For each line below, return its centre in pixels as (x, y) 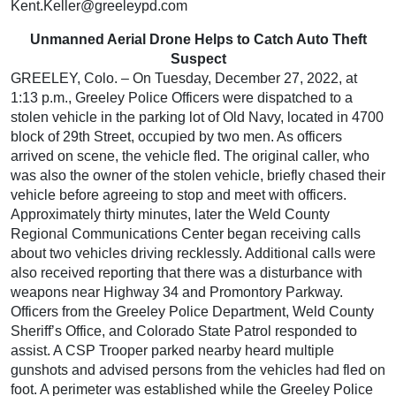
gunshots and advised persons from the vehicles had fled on (198, 370)
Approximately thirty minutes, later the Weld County (170, 214)
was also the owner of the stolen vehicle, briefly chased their (198, 175)
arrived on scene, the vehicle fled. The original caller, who (190, 156)
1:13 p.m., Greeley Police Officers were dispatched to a (182, 98)
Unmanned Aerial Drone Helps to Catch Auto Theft (198, 39)
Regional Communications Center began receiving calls (186, 234)
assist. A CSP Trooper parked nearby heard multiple (172, 350)
